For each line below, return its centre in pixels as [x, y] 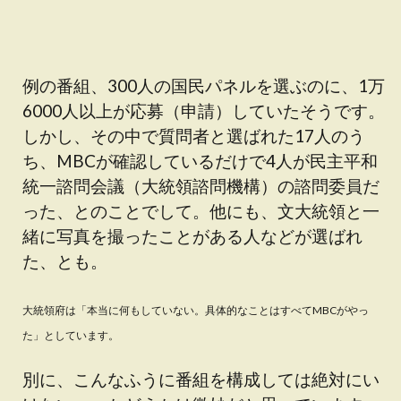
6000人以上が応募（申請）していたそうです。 [204, 111]
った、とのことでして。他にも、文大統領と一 [201, 211]
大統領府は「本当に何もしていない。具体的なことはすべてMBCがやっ [196, 310]
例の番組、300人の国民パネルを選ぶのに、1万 [204, 85]
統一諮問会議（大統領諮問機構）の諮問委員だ [201, 186]
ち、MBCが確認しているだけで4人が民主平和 [200, 161]
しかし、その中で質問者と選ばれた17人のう [194, 136]
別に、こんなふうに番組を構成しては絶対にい [201, 379]
